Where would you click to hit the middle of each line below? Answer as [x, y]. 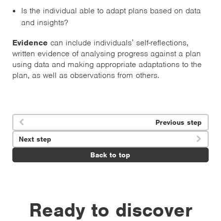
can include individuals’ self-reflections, [119, 43]
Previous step [179, 123]
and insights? [45, 23]
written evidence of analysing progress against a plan [107, 54]
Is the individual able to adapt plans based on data [111, 11]
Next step [35, 139]
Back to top [110, 155]
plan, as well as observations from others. [86, 75]
